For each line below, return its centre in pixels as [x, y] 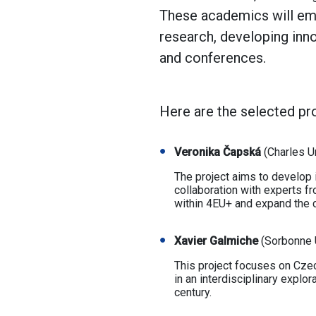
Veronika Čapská [217, 152]
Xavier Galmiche [216, 241]
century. [194, 292]
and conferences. [214, 58]
